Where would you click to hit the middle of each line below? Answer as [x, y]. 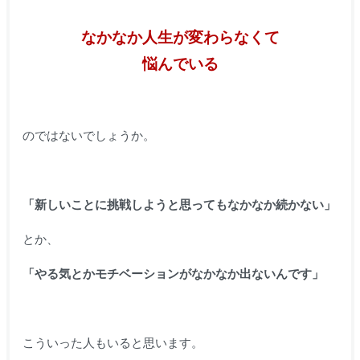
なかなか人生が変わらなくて [180, 37]
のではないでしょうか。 [88, 135]
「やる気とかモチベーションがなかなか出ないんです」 [173, 273]
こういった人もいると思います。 [112, 342]
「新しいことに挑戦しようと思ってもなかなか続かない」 [179, 204]
